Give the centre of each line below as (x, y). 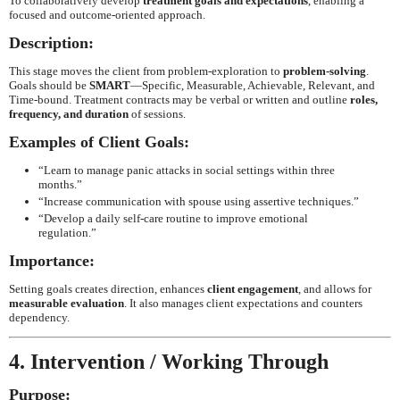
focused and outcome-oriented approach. (107, 14)
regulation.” (67, 233)
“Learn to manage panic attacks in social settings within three (186, 170)
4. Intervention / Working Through (169, 362)
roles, (364, 99)
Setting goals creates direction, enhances (108, 289)
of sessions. (157, 113)
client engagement (253, 289)
